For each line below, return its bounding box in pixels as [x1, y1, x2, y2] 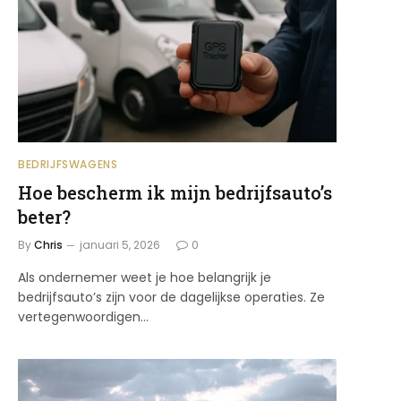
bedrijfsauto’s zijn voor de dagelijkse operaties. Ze [18, 287, 325, 306]
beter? [18, 204, 71, 228]
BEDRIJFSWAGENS [18, 156, 118, 172]
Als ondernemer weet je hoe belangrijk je [18, 268, 271, 286]
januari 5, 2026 [80, 236, 160, 252]
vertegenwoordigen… [18, 307, 149, 326]
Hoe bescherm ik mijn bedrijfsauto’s [18, 180, 332, 204]
